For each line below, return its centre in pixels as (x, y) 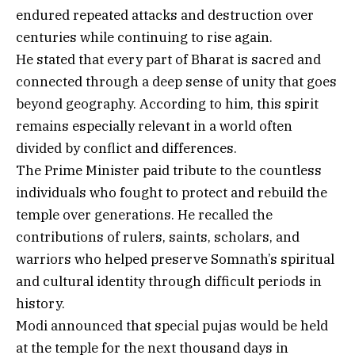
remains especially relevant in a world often (154, 126)
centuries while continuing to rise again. (144, 37)
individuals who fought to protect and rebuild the (172, 192)
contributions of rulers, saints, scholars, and (158, 237)
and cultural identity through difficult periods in (169, 281)
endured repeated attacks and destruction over (165, 15)
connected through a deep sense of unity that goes (176, 81)
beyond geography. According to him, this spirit (167, 103)
